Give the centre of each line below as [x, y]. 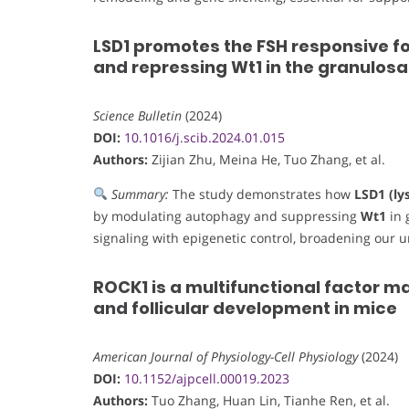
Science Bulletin [137, 115]
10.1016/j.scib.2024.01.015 [204, 137]
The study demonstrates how [261, 194]
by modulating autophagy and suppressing [227, 215]
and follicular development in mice [245, 308]
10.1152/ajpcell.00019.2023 [207, 378]
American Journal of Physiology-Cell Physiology [225, 356]
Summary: [140, 194]
